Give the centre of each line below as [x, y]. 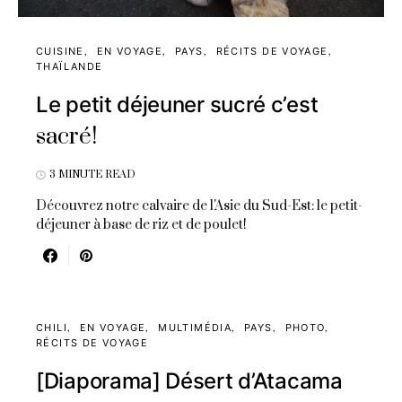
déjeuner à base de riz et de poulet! [141, 225]
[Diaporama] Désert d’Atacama [189, 381]
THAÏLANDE [70, 67]
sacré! [66, 137]
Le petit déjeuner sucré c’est [177, 105]
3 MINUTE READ [92, 175]
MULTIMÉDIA [195, 328]
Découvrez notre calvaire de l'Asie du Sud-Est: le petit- [199, 206]
